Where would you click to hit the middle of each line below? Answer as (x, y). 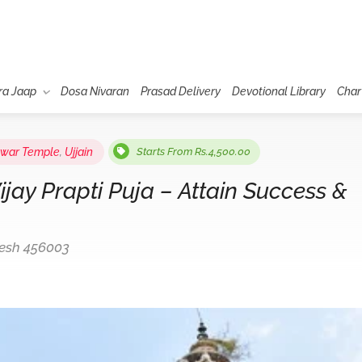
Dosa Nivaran (95, 91)
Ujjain (79, 152)
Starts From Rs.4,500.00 (194, 152)
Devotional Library (278, 91)
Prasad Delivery (180, 91)
